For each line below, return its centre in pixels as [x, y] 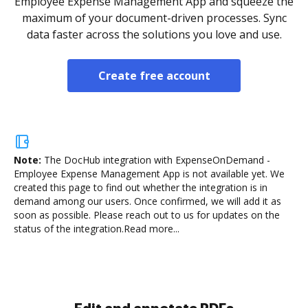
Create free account [154, 76]
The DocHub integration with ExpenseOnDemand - [157, 160]
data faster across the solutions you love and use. [154, 34]
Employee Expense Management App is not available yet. [141, 174]
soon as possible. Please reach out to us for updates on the [147, 215]
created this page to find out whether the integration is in [141, 187]
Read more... [152, 229]
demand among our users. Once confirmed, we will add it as [147, 201]
